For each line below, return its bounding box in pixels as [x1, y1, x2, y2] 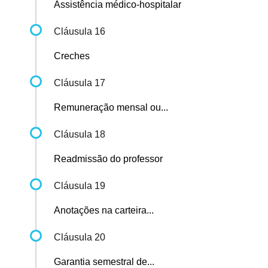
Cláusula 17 [54, 78, 105, 89]
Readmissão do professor [54, 154, 163, 165]
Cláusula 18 [54, 129, 105, 140]
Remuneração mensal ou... [54, 102, 168, 113]
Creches [54, 51, 90, 62]
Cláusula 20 [54, 232, 105, 243]
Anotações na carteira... [54, 205, 154, 216]
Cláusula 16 [54, 26, 105, 37]
